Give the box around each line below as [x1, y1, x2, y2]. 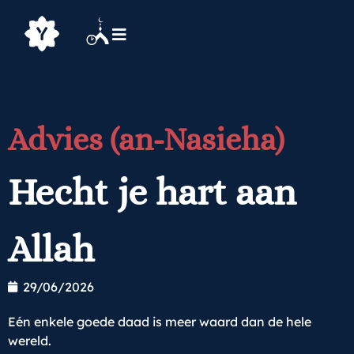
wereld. [8, 332, 51, 348]
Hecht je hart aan [8, 169, 296, 213]
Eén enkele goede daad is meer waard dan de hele [8, 313, 311, 330]
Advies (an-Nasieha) [8, 121, 284, 157]
